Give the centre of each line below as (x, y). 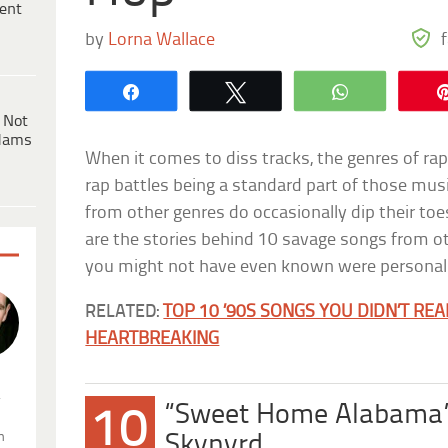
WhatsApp (405, 90)
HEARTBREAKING (152, 339)
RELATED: (124, 312)
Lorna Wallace (162, 40)
